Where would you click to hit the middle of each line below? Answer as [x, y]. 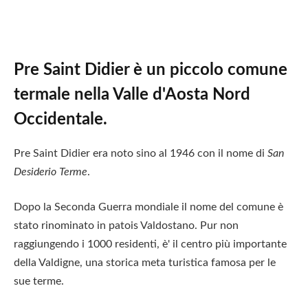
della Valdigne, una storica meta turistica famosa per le [145, 263]
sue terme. [39, 282]
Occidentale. [60, 119]
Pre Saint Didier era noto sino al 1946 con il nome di [141, 153]
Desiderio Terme [51, 172]
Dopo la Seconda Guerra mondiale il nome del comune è [148, 207]
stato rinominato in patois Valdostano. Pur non [126, 226]
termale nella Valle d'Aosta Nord [132, 95]
